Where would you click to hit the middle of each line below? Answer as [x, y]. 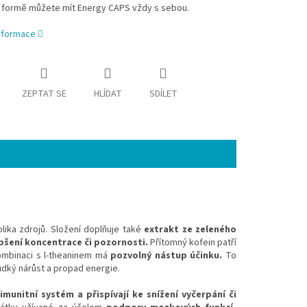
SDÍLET [163, 94]
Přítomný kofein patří [193, 242]
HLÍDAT [108, 94]
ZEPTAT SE [44, 94]
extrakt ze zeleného [190, 229]
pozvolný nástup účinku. [168, 255]
